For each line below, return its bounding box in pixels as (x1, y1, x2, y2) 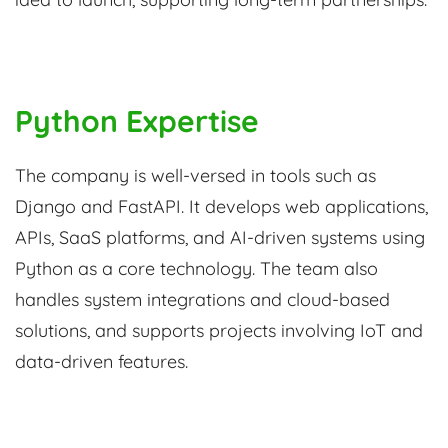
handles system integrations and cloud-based (15, 288, 390, 312)
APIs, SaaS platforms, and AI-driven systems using (15, 226, 425, 250)
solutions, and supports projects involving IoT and (15, 319, 423, 343)
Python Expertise (15, 102, 259, 141)
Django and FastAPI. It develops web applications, (15, 195, 428, 219)
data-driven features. (15, 350, 188, 374)
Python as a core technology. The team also (15, 257, 378, 281)
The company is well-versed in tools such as (15, 164, 376, 188)
